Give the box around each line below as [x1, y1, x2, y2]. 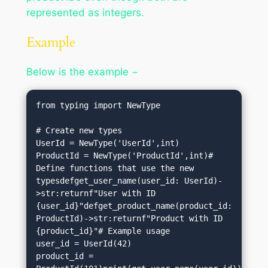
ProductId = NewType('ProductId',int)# [36, 151, 214, 161]
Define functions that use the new [36, 163, 194, 173]
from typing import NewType [36, 100, 161, 111]
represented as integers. [26, 6, 144, 19]
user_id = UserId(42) [36, 239, 132, 249]
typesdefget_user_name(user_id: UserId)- [36, 176, 223, 186]
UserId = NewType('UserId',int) [36, 138, 180, 148]
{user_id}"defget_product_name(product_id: [36, 201, 233, 211]
